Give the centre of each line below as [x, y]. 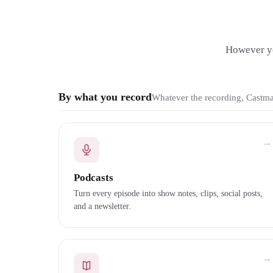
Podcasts [94, 177]
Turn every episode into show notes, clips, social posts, [168, 193]
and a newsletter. [102, 206]
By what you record [105, 97]
